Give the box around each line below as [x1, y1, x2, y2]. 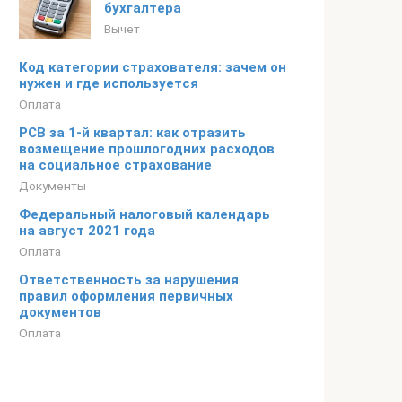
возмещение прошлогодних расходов [19, 141, 275, 157]
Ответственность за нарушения [19, 272, 239, 288]
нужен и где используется [19, 75, 198, 92]
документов [19, 304, 101, 320]
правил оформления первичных [19, 288, 233, 304]
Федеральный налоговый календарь [19, 206, 270, 223]
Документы [19, 179, 86, 193]
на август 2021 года [19, 223, 155, 239]
